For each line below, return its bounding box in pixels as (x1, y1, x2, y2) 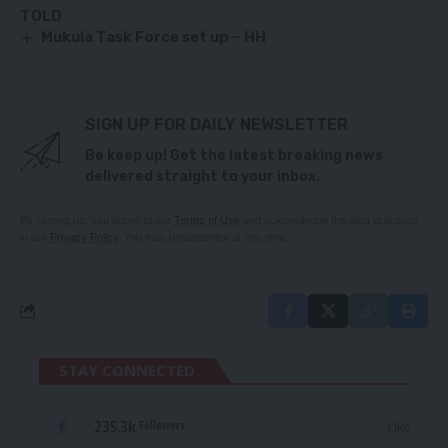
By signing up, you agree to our (20, 213, 174, 226)
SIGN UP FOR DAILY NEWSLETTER (85, 114, 348, 134)
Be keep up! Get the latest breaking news (85, 146, 383, 164)
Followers (139, 418, 185, 432)
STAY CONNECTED (59, 359, 195, 380)
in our (20, 230, 50, 243)
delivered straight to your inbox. (85, 167, 320, 185)
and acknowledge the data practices (240, 213, 418, 226)
